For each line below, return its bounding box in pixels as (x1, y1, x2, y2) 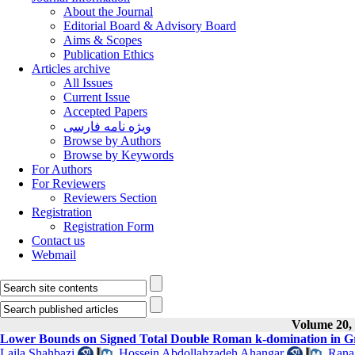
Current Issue (63, 90, 130, 104)
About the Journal (63, 5, 153, 18)
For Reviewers (32, 177, 105, 190)
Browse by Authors (63, 134, 161, 147)
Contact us (32, 234, 85, 247)
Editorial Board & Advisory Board (63, 19, 236, 32)
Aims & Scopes (63, 33, 142, 47)
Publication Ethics (63, 48, 154, 61)
